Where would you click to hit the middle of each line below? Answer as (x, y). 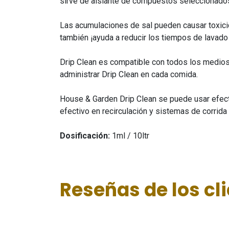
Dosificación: (85, 136)
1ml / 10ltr (130, 136)
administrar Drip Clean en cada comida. (130, 74)
